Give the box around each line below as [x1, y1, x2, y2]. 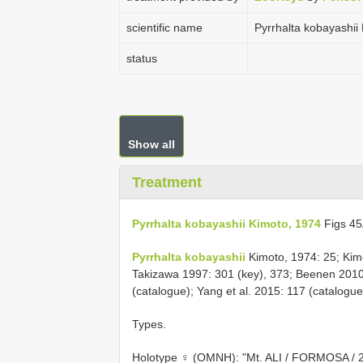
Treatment [132, 174, 202, 190]
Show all [128, 138, 175, 151]
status [126, 52, 157, 65]
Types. [132, 317, 166, 331]
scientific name [126, 21, 203, 34]
